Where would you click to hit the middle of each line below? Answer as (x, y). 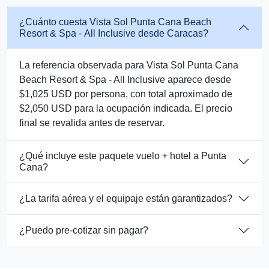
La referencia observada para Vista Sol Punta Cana (129, 65)
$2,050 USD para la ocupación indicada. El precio (126, 108)
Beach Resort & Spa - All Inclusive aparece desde (125, 79)
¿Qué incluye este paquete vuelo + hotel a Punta (123, 156)
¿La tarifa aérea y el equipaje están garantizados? (126, 199)
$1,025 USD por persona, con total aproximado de (126, 94)
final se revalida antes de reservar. (92, 122)
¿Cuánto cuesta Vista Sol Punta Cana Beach (115, 22)
